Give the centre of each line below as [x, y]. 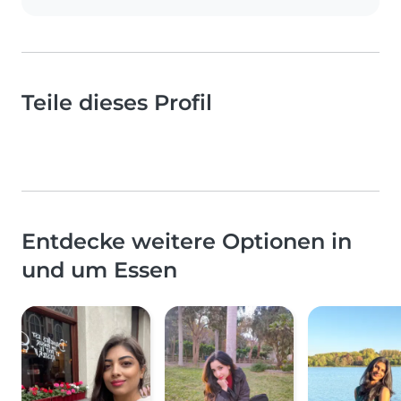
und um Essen [99, 269]
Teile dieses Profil [117, 102]
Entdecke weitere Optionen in [187, 241]
